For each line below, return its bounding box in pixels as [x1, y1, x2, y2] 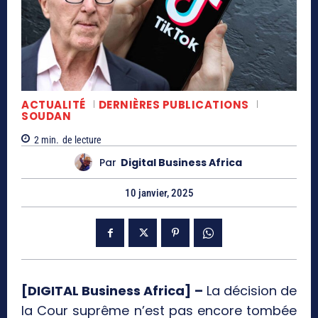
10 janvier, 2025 [124, 187, 194, 200]
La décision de [202, 282, 297, 300]
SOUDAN [21, 108, 71, 124]
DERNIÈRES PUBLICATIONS [98, 97, 249, 113]
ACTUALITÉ [21, 97, 86, 113]
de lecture [62, 134, 102, 146]
